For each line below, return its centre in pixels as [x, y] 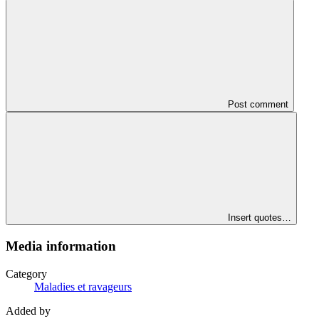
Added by [28, 310]
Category [26, 273]
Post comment [258, 105]
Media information [61, 246]
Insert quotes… [260, 218]
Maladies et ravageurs [83, 286]
